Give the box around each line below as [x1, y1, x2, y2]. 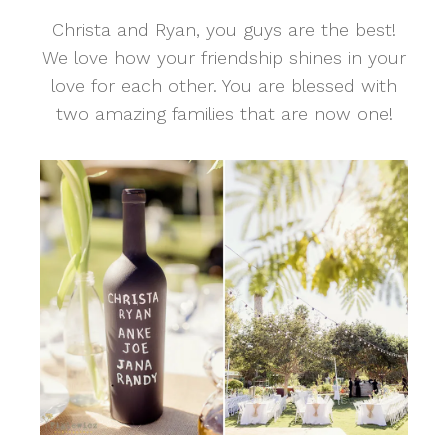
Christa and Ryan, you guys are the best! [52, 19, 396, 41]
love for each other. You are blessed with [51, 75, 397, 97]
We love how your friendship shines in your [42, 47, 406, 69]
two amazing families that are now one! [55, 103, 393, 125]
